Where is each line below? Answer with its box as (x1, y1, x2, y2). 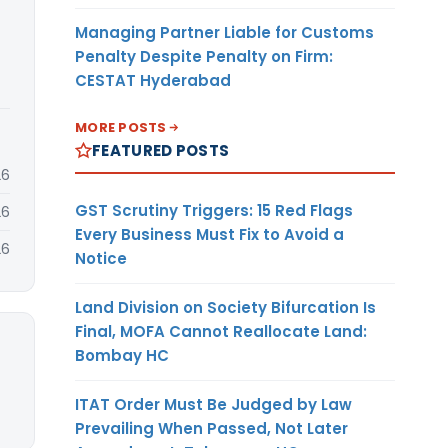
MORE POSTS (75, 117, 167, 137)
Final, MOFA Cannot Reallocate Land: (75, 320, 367, 342)
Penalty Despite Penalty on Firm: (75, 45, 333, 67)
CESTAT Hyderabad (75, 69, 231, 91)
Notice (75, 247, 127, 269)
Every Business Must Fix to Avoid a (75, 223, 344, 245)
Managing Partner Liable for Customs (75, 21, 374, 43)
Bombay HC (75, 344, 169, 366)
